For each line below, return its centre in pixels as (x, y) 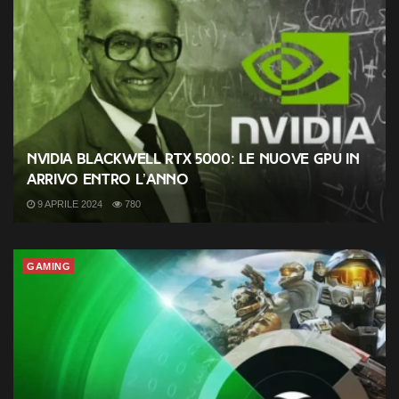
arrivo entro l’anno (108, 179)
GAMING (49, 266)
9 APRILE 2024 (69, 204)
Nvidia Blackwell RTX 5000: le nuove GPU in (193, 159)
